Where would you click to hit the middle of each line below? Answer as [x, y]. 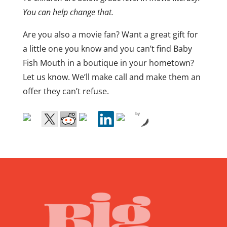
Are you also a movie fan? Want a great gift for [110, 35]
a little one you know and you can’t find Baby [107, 49]
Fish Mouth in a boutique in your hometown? [108, 63]
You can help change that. [68, 12]
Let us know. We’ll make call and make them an [111, 77]
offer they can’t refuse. [66, 91]
